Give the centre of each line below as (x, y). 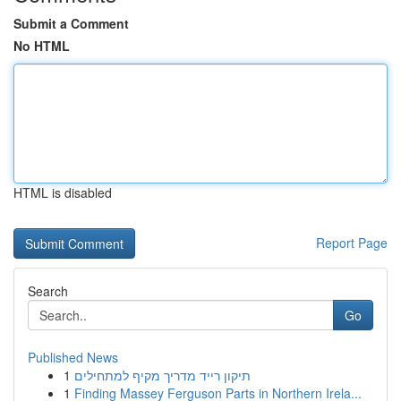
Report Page (352, 243)
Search (48, 291)
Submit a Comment (71, 23)
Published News (73, 357)
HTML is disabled (63, 192)
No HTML (42, 46)
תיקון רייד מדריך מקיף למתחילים (162, 375)
